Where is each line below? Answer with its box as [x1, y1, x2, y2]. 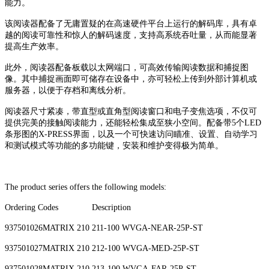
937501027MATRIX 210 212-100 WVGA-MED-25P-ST [5, 244, 199, 253]
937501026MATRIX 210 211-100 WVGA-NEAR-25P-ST [5, 223, 203, 233]
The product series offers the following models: [5, 183, 166, 192]
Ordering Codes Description [5, 203, 131, 213]
